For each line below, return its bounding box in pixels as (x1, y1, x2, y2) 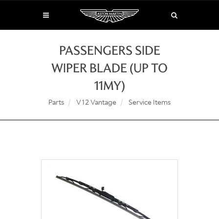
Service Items (129, 98, 171, 107)
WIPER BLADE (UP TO (51, 60, 168, 76)
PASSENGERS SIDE (59, 43, 160, 59)
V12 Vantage (76, 98, 116, 107)
